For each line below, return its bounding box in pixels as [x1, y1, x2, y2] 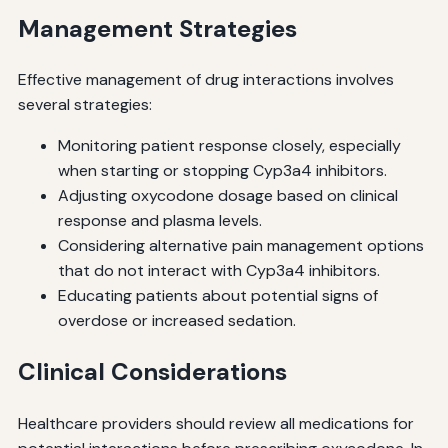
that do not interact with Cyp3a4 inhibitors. [57, 260, 380, 282]
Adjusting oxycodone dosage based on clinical [57, 185, 398, 207]
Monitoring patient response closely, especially [57, 135, 401, 157]
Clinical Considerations [17, 356, 287, 388]
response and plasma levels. [57, 210, 262, 232]
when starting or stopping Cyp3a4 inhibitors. [57, 160, 387, 182]
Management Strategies [17, 12, 297, 44]
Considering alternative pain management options [57, 235, 424, 257]
